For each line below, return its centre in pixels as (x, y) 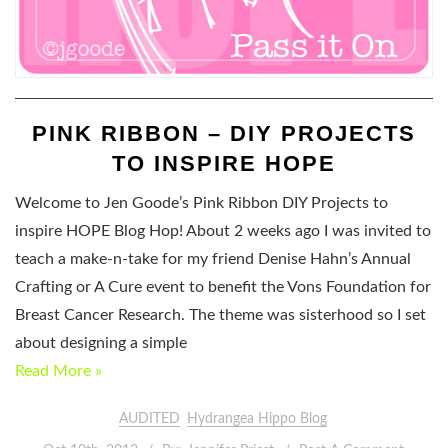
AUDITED (149, 419)
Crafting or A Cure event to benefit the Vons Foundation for (223, 287)
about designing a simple (101, 343)
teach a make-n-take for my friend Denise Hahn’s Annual (213, 259)
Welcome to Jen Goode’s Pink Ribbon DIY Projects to (201, 203)
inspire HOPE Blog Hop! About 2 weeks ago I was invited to (223, 231)
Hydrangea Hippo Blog (257, 419)
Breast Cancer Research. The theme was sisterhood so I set (220, 315)
